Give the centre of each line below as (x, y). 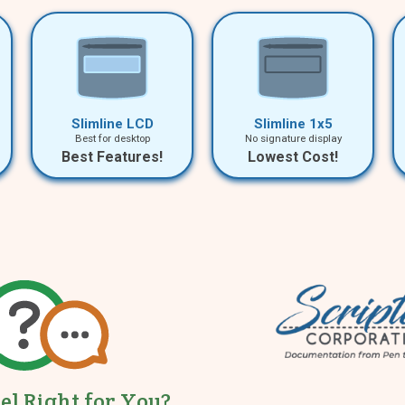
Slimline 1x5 (293, 124)
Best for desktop (112, 139)
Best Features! (112, 157)
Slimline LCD (112, 124)
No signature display (293, 139)
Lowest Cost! (293, 157)
